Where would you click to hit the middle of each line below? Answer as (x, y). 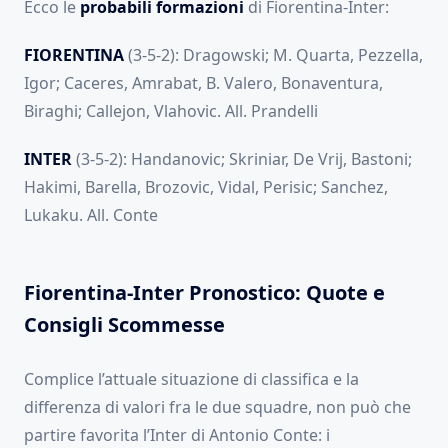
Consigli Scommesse (124, 325)
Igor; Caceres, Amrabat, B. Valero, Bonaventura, (203, 83)
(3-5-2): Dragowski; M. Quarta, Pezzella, (273, 55)
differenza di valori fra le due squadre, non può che (217, 407)
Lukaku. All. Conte (91, 215)
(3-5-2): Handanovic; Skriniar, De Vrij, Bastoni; (242, 159)
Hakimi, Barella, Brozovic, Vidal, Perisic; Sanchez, (206, 187)
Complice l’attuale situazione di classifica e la (191, 379)
